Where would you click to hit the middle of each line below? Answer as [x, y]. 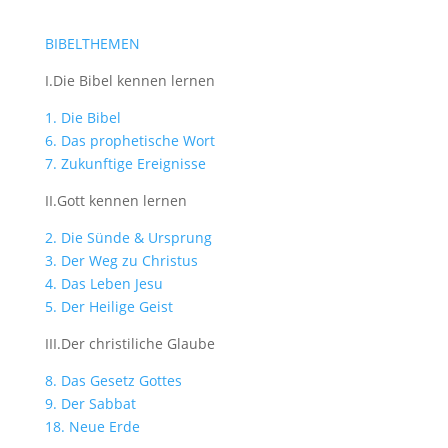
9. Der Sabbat [90, 403]
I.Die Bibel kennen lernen [129, 80]
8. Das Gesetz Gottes [113, 380]
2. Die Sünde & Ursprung [128, 237]
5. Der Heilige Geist [108, 306]
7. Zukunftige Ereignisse [125, 163]
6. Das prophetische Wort [129, 140]
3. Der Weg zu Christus [121, 260]
